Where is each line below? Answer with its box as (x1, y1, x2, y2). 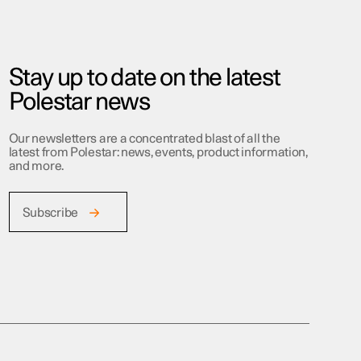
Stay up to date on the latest (8, 66, 280, 90)
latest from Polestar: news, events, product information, (8, 147, 308, 159)
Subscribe (22, 207, 78, 220)
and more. (8, 160, 64, 172)
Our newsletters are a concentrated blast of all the (8, 133, 280, 145)
